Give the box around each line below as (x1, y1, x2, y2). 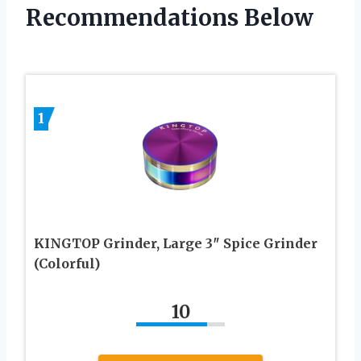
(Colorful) (34, 255, 100, 272)
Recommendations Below (26, 2, 313, 32)
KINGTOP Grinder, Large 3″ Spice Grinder (34, 234, 317, 251)
